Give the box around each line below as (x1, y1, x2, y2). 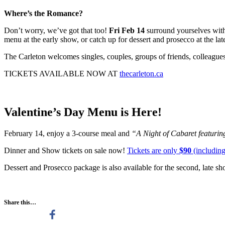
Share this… (4, 199, 36, 206)
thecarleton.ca (120, 69, 163, 78)
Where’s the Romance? (4, 9, 83, 18)
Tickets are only (127, 146, 179, 155)
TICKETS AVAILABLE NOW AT (4, 69, 120, 78)
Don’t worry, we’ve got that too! (4, 26, 109, 35)
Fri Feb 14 (109, 26, 145, 35)
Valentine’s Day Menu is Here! (4, 105, 162, 119)
